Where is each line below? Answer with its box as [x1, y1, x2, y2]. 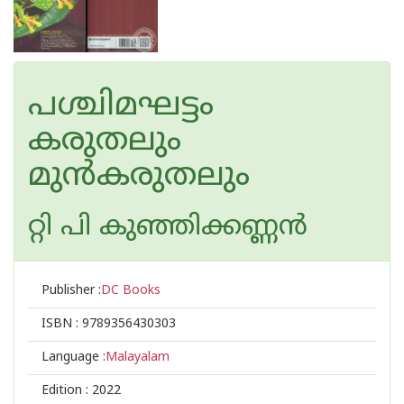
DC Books [101, 283, 161, 298]
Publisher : [41, 283, 101, 298]
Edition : [41, 383, 92, 399]
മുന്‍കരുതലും [28, 157, 250, 197]
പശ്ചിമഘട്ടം [28, 87, 214, 127]
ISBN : [41, 317, 82, 332]
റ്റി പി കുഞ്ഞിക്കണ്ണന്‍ [28, 211, 308, 244]
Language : [41, 350, 106, 365]
